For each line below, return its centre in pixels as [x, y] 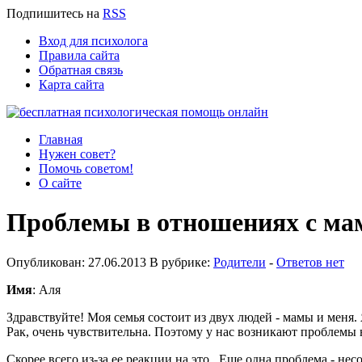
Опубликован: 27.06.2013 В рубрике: [110, 262]
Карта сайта [72, 84]
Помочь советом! [86, 168]
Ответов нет [310, 262]
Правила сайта [79, 55]
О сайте [60, 183]
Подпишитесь [45, 13]
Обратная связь [81, 70]
